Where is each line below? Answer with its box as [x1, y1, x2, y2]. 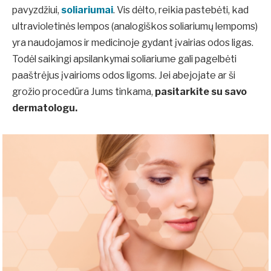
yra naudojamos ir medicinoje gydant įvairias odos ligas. [12, 37, 253, 49]
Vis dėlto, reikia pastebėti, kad [117, 4, 249, 16]
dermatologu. [12, 102, 79, 114]
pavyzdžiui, [12, 4, 59, 16]
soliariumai [61, 4, 113, 16]
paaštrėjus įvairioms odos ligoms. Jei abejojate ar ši [12, 70, 235, 82]
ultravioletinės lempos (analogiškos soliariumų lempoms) [12, 21, 258, 33]
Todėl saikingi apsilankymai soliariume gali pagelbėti [12, 53, 237, 65]
